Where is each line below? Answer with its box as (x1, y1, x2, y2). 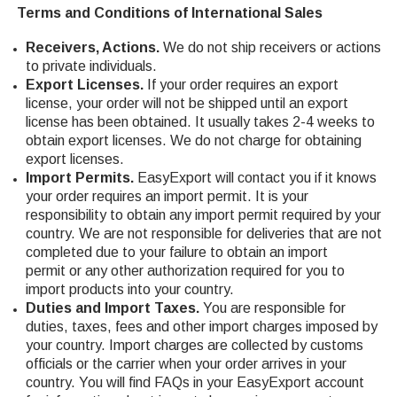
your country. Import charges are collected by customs (25, 337, 363, 353)
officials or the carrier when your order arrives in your (25, 355, 346, 371)
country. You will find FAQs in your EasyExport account (25, 374, 364, 390)
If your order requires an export (143, 76, 339, 92)
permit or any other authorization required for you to (25, 262, 345, 278)
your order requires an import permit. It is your (25, 188, 308, 204)
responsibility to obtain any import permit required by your (25, 206, 381, 222)
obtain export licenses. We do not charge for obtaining (25, 132, 362, 148)
